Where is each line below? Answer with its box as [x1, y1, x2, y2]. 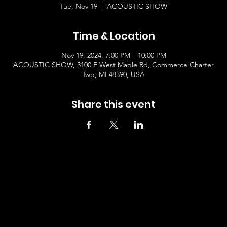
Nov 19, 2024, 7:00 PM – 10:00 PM [61, 50, 166, 60]
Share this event [71, 97, 156, 111]
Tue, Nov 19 [60, 1, 97, 11]
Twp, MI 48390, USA [82, 69, 145, 79]
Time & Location [72, 28, 155, 43]
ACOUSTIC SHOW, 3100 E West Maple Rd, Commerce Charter [13, 60, 214, 69]
